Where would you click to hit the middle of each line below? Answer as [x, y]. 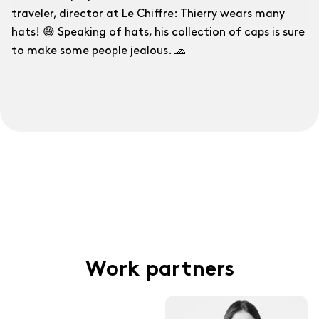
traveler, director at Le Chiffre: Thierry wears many [148, 14]
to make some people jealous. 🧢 [99, 51]
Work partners [159, 271]
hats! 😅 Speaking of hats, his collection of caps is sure [158, 33]
